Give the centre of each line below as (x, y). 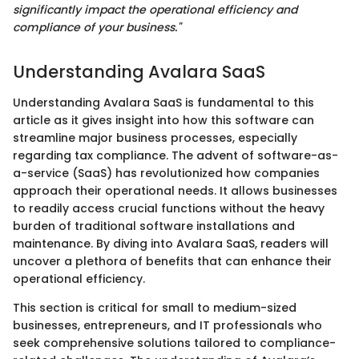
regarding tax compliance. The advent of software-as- (175, 155)
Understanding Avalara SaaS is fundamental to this (163, 102)
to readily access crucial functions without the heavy (169, 208)
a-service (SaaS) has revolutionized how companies (166, 173)
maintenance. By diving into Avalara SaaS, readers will (171, 243)
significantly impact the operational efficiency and (155, 10)
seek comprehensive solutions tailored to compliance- (174, 343)
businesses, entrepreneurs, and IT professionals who (167, 325)
